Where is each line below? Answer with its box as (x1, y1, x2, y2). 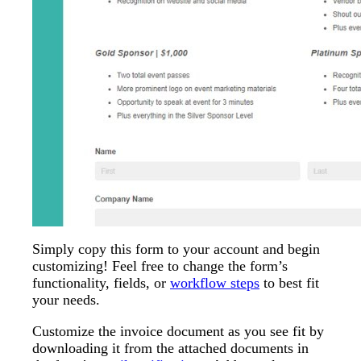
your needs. (32, 292, 100, 309)
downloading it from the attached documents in (32, 340, 309, 357)
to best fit (259, 275, 319, 292)
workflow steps (170, 275, 259, 292)
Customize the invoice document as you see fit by (32, 323, 324, 340)
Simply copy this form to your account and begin (32, 241, 320, 258)
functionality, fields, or (32, 275, 170, 292)
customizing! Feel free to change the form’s (32, 258, 288, 275)
